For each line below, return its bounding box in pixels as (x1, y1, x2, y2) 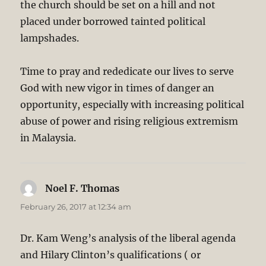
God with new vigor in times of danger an (20, 82, 215, 94)
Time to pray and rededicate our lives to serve (20, 65, 235, 78)
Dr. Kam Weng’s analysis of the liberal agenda (20, 232, 236, 245)
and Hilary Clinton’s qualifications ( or (20, 249, 201, 261)
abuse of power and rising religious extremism (20, 115, 239, 128)
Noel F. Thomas (45, 182, 120, 195)
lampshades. (20, 32, 80, 45)
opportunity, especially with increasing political (20, 99, 245, 111)
